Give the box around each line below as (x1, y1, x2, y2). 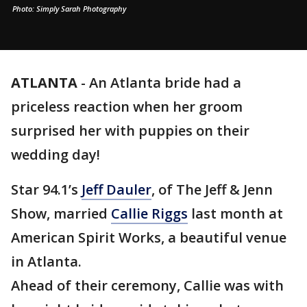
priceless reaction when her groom (11, 97, 243, 116)
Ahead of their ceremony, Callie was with (11, 276, 284, 295)
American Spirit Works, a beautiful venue (11, 228, 286, 247)
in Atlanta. (11, 252, 82, 271)
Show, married (11, 204, 111, 223)
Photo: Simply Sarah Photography (12, 3, 128, 14)
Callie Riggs (111, 204, 188, 223)
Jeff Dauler (82, 180, 151, 199)
